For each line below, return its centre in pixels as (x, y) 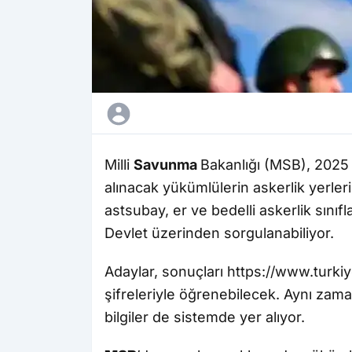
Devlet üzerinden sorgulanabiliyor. (219, 233)
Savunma (167, 165)
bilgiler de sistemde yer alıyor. (205, 317)
